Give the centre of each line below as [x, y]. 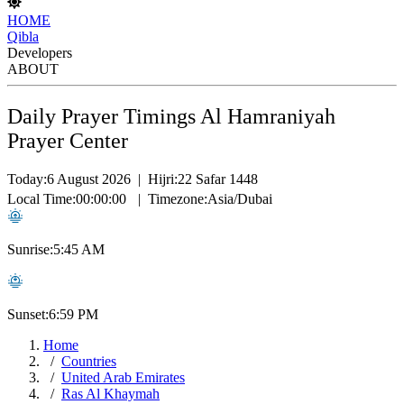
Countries [89, 361]
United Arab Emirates [123, 377]
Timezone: [178, 198]
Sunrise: [30, 249]
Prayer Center [68, 140]
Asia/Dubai [240, 198]
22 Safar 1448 [218, 179]
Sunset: [28, 314]
